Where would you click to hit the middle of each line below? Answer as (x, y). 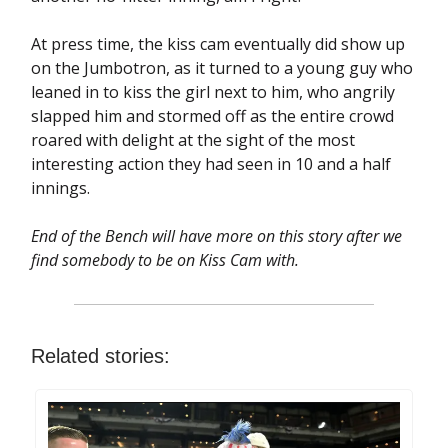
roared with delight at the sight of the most (193, 139)
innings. (60, 187)
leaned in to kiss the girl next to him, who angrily (213, 91)
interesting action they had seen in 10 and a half (211, 163)
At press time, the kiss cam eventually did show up (218, 43)
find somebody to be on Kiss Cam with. (165, 259)
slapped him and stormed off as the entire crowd (212, 115)
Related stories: (100, 355)
